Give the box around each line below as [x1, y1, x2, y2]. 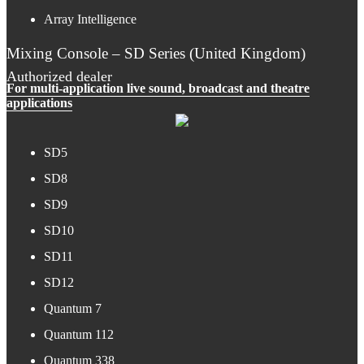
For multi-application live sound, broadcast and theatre [6, 80, 310, 95]
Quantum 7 [43, 301, 102, 316]
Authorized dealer [6, 67, 112, 84]
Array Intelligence [43, 11, 136, 26]
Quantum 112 [43, 327, 114, 342]
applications [6, 95, 72, 110]
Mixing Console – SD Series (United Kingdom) [6, 44, 305, 62]
